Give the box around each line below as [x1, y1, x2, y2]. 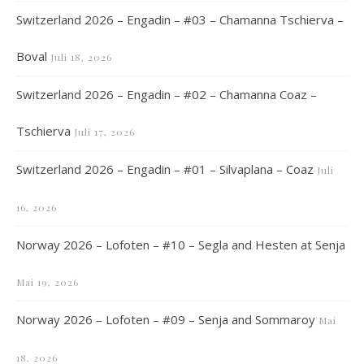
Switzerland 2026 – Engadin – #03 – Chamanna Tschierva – [16, 11, 344, 28]
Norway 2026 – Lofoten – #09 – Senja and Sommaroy [16, 311, 315, 327]
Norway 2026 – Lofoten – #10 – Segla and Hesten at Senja [16, 236, 345, 253]
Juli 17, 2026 [74, 125, 135, 138]
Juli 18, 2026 [50, 50, 112, 63]
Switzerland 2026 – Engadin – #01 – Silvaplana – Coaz [16, 161, 314, 177]
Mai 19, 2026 [16, 275, 79, 288]
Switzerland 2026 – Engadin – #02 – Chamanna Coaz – [16, 86, 317, 102]
